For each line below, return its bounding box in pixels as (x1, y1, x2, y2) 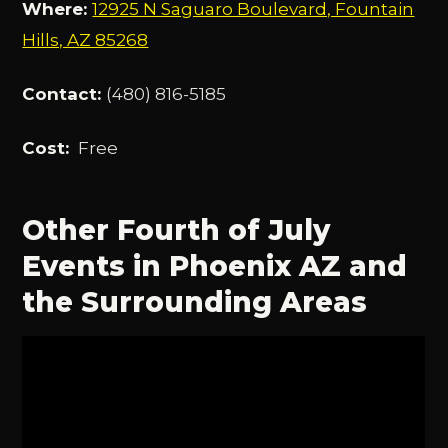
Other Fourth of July (22, 212, 331, 247)
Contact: (22, 84, 107, 104)
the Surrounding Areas (22, 284, 368, 319)
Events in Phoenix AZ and (22, 248, 408, 283)
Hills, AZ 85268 (22, 30, 149, 51)
